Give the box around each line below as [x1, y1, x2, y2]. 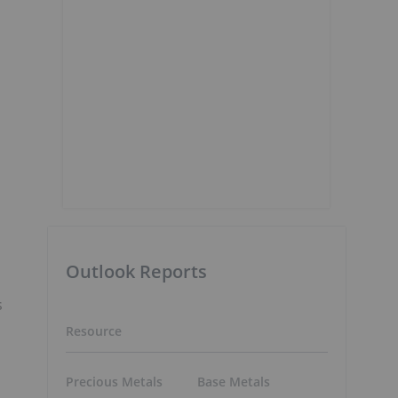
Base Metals [196, 372, 270, 390]
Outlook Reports [66, 259, 207, 284]
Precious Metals [66, 372, 163, 390]
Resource [66, 322, 122, 340]
